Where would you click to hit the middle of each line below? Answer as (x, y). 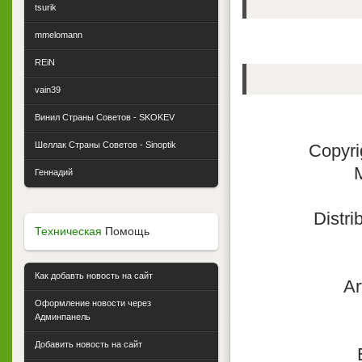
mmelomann (59, 35)
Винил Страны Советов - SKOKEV (105, 118)
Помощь (126, 232)
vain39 (48, 90)
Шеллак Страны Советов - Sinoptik (105, 145)
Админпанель (63, 317)
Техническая (68, 232)
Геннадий (54, 173)
